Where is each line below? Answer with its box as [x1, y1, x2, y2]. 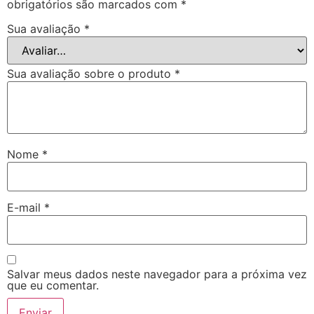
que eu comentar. [7, 278, 99, 292]
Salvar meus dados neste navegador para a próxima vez [7, 266, 307, 281]
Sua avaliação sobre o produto [7, 67, 175, 81]
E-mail [7, 200, 44, 215]
